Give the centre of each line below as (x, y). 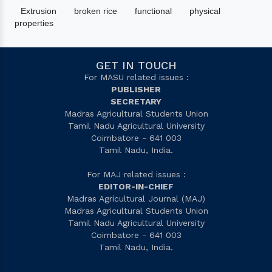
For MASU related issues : (136, 77)
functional (153, 11)
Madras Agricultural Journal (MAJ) (136, 199)
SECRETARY (136, 101)
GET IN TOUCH (136, 65)
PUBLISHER (136, 89)
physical (205, 11)
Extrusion (38, 11)
